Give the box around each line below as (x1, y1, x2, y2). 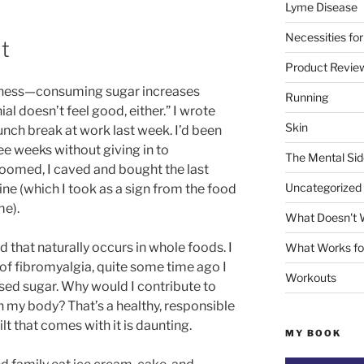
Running (284, 89, 328, 104)
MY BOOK (284, 327, 341, 339)
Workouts (284, 270, 336, 284)
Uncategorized (284, 180, 362, 194)
